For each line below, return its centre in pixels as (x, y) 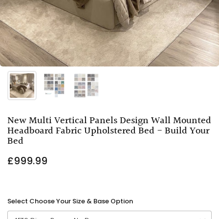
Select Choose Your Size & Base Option (70, 201)
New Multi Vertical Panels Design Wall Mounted (109, 121)
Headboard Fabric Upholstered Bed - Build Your (108, 131)
